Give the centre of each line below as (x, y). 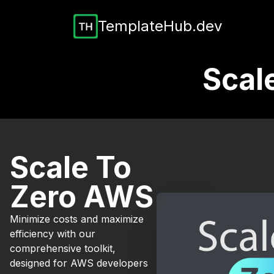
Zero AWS (82, 197)
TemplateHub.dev (160, 26)
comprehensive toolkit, (63, 248)
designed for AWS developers (79, 263)
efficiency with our (53, 234)
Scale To (71, 167)
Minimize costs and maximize (77, 219)
